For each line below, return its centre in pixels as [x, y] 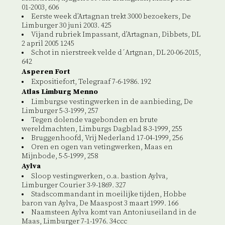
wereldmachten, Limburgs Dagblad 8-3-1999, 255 [102, 129]
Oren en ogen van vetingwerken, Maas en [102, 147]
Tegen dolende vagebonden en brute [94, 120]
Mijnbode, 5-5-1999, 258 [60, 156]
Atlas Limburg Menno [60, 92]
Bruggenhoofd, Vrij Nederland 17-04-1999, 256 [107, 138]
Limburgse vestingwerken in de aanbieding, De [112, 102]
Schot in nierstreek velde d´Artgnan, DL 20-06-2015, [116, 53]
